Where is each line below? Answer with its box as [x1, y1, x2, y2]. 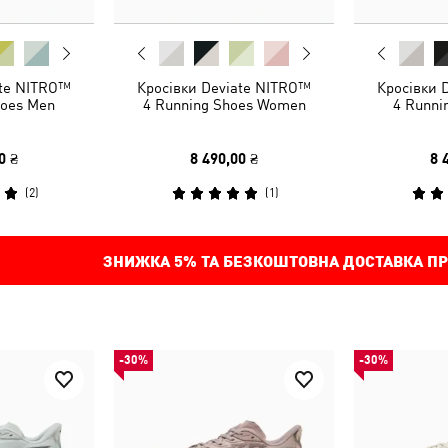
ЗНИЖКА [102, 250, 174, 270]
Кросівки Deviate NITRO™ [137, 78, 311, 96]
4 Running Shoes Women [142, 95, 306, 113]
